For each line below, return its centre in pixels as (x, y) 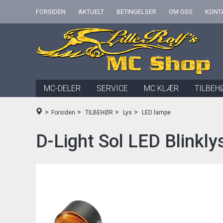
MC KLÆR (161, 88)
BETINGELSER (136, 12)
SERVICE (112, 88)
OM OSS (181, 12)
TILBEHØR (99, 112)
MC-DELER (62, 88)
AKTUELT (91, 12)
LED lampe (156, 112)
